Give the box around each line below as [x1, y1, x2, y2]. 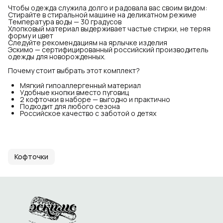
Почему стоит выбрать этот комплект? [8, 65, 140, 75]
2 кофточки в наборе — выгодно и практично [20, 94, 170, 104]
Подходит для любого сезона [20, 101, 120, 111]
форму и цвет [8, 30, 53, 40]
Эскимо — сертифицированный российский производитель [8, 44, 209, 54]
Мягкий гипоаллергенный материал [20, 80, 141, 90]
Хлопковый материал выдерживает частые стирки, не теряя [8, 23, 211, 33]
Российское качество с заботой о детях [20, 108, 156, 118]
